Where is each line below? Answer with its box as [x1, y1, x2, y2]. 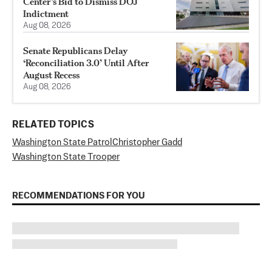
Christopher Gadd [112, 138, 182, 148]
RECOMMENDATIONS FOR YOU [12, 191, 145, 201]
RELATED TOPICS [12, 120, 94, 131]
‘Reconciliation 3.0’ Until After [23, 57, 149, 69]
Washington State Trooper [12, 152, 120, 162]
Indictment [23, 8, 69, 20]
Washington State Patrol [12, 138, 112, 148]
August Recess [23, 69, 80, 81]
